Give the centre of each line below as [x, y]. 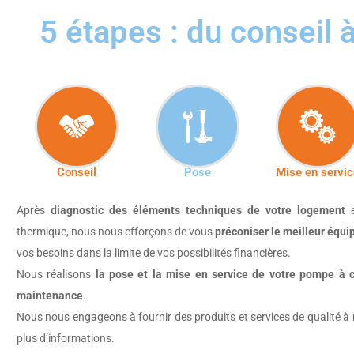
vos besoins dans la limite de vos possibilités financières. [153, 252]
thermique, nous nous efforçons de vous [115, 231]
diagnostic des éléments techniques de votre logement [198, 210]
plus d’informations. [65, 338]
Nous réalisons [56, 274]
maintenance [49, 295]
